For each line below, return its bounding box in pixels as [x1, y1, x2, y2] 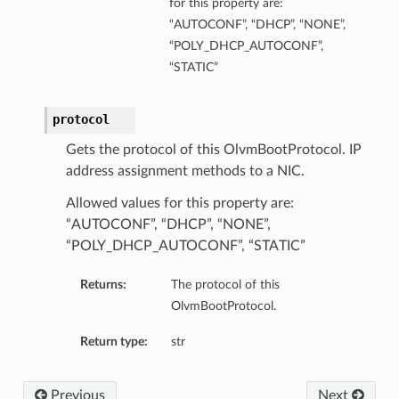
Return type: [79, 335, 148, 349]
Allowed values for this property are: [65, 196, 294, 211]
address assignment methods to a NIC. [65, 164, 305, 179]
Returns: [79, 278, 126, 292]
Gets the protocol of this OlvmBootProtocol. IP [65, 142, 362, 158]
